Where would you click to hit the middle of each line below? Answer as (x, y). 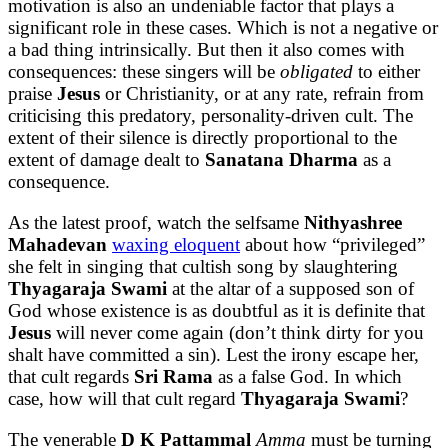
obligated (316, 72)
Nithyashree (353, 223)
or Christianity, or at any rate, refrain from (262, 94)
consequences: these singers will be (144, 72)
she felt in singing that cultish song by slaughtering (203, 267)
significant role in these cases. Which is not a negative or (223, 28)
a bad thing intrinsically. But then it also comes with (206, 50)
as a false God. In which (307, 377)
